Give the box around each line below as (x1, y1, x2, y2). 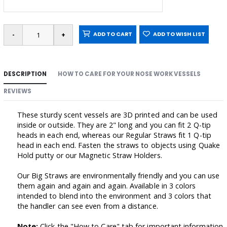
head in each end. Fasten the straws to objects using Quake (17, 140, 220, 150)
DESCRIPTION (3, 70, 47, 79)
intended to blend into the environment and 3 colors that (17, 191, 211, 201)
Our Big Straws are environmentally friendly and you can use (17, 171, 219, 181)
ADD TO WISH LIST (149, 30, 205, 38)
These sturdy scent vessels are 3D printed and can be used (17, 110, 217, 120)
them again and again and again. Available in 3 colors (17, 181, 196, 191)
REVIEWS (3, 87, 31, 96)
